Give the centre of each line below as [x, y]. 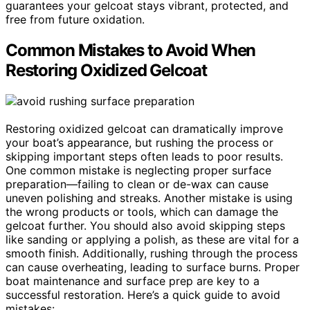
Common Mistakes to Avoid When [131, 50]
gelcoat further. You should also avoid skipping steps [145, 225]
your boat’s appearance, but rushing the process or [139, 142]
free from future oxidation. [75, 19]
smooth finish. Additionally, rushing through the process [152, 253]
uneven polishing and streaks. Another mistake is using [149, 198]
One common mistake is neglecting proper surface [138, 170]
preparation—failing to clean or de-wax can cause [137, 184]
